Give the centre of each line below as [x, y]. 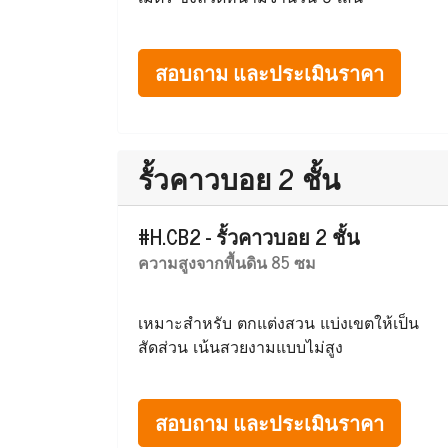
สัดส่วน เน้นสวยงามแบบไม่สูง [240, 347]
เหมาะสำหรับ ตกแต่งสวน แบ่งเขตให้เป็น [278, 323]
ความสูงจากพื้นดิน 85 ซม [227, 262]
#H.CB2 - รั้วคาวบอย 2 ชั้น [249, 236]
